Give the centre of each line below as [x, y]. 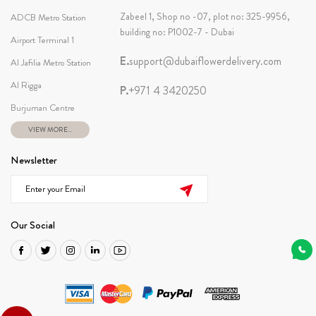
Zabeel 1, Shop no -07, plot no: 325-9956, [205, 16]
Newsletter [34, 160]
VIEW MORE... [50, 129]
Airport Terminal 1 [42, 39]
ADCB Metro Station [48, 17]
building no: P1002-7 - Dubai [177, 31]
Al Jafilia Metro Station [51, 62]
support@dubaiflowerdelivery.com [205, 61]
